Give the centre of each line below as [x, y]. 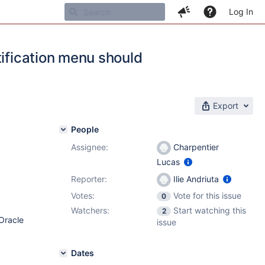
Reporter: [89, 179]
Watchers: [90, 210]
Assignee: [90, 147]
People [85, 129]
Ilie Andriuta [196, 179]
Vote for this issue [207, 195]
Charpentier [195, 147]
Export [226, 106]
